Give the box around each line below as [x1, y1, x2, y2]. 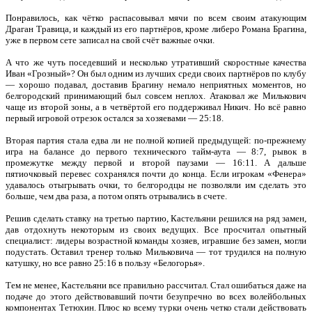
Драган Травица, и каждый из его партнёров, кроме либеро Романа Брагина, [6, 24, 306, 34]
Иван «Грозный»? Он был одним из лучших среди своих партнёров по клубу [6, 68, 306, 79]
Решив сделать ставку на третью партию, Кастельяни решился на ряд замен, [6, 213, 306, 224]
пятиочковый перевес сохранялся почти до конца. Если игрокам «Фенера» [6, 169, 306, 179]
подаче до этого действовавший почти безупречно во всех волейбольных [6, 291, 306, 302]
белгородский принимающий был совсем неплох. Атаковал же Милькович [6, 91, 306, 101]
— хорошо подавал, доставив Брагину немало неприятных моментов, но [6, 79, 306, 90]
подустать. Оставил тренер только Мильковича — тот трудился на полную [6, 247, 306, 257]
